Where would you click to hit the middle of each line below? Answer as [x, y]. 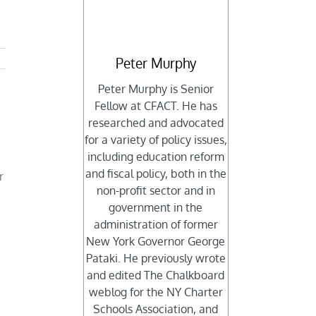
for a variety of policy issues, [156, 140]
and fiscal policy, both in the [156, 174]
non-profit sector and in [156, 191]
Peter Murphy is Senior [156, 89]
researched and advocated [156, 123]
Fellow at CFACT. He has [156, 106]
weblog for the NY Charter [156, 292]
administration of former [156, 225]
